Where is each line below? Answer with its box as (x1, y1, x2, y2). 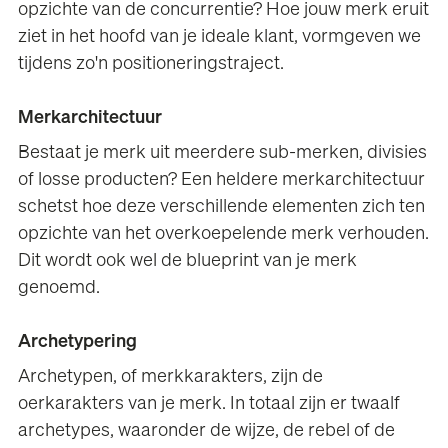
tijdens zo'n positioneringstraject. (18, 55, 285, 74)
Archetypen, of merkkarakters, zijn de (18, 367, 324, 386)
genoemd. (18, 279, 101, 298)
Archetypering (18, 332, 138, 351)
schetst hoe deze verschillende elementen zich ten (18, 198, 426, 217)
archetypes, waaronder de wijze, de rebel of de (18, 421, 396, 440)
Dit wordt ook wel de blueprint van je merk (18, 252, 358, 271)
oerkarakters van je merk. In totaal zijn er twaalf (18, 394, 401, 413)
